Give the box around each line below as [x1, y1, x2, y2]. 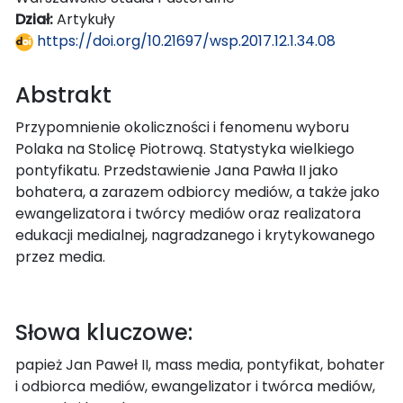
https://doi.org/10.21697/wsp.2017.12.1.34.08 [33, 30, 336, 51]
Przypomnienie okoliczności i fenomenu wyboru [15, 116, 349, 138]
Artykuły [57, 8, 115, 30]
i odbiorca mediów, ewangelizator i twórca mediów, [15, 375, 375, 397]
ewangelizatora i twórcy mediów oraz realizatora [15, 202, 361, 224]
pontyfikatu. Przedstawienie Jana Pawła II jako [15, 159, 338, 181]
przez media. [15, 246, 105, 267]
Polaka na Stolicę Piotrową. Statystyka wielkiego [15, 138, 354, 159]
